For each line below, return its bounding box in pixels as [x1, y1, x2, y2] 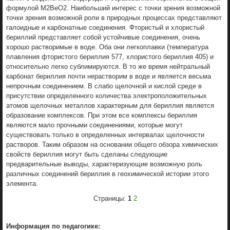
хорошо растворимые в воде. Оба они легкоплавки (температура [6, 43, 208, 51]
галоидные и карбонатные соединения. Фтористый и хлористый [6, 23, 204, 31]
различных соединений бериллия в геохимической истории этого [6, 169, 209, 178]
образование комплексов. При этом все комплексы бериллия [6, 111, 197, 119]
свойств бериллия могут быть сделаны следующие [6, 150, 167, 158]
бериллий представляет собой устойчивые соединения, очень [6, 33, 200, 41]
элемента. [6, 179, 38, 187]
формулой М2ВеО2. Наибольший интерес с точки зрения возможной [6, 4, 220, 12]
